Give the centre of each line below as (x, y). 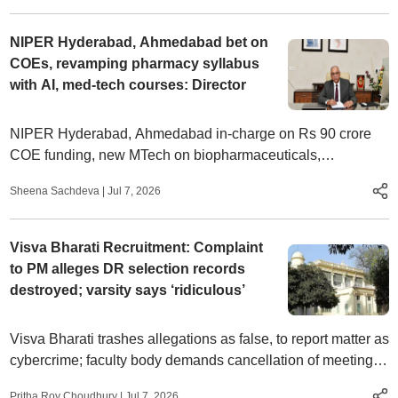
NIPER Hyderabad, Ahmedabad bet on (139, 42)
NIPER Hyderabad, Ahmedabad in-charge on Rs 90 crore (190, 134)
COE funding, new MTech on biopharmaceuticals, (165, 155)
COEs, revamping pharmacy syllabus (134, 64)
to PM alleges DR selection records (127, 269)
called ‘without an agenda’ (92, 382)
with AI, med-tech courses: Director (127, 85)
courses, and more (68, 198)
